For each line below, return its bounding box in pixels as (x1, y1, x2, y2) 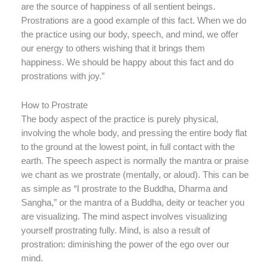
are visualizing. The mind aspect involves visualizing (21, 212, 227, 222)
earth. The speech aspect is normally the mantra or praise (21, 156, 249, 166)
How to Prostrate (21, 100, 88, 111)
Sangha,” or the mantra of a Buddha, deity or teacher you (21, 198, 244, 208)
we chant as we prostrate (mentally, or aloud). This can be (21, 170, 249, 180)
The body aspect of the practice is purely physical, (21, 114, 218, 125)
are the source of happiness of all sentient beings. (21, 1, 215, 11)
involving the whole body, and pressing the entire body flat (21, 128, 247, 139)
